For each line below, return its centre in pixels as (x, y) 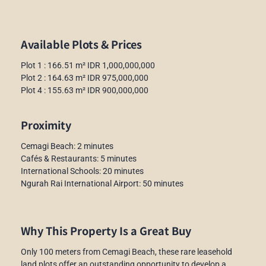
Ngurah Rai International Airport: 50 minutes (102, 183)
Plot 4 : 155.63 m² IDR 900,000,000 (85, 90)
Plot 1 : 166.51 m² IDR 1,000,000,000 (88, 65)
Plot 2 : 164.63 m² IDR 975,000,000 (85, 77)
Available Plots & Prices (81, 44)
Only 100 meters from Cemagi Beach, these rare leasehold (126, 251)
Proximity (46, 124)
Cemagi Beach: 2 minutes (67, 146)
